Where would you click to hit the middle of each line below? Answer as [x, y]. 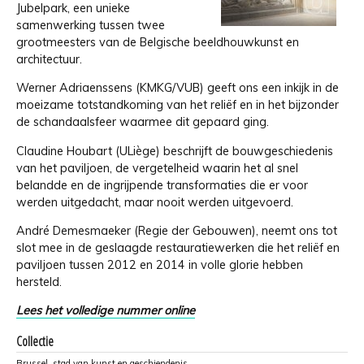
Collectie [35, 341]
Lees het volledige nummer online [106, 311]
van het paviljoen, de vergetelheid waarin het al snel [157, 168]
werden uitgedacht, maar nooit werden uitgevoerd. [155, 202]
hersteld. [39, 282]
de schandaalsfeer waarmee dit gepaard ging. [143, 122]
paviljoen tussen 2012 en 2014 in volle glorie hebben [160, 264]
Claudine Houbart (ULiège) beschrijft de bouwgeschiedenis [175, 151]
